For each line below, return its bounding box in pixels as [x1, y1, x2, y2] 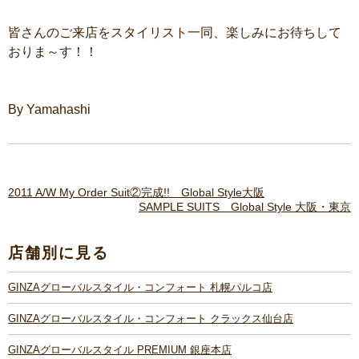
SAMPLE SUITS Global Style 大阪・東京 [139, 200, 351, 213]
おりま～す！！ [8, 44, 98, 58]
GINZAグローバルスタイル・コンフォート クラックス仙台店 [8, 312, 293, 325]
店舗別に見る [8, 242, 109, 262]
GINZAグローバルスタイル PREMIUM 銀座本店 [8, 343, 232, 356]
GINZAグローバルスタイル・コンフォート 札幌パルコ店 [8, 280, 272, 293]
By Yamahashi [8, 102, 91, 116]
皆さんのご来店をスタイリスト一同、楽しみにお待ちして [8, 25, 341, 39]
